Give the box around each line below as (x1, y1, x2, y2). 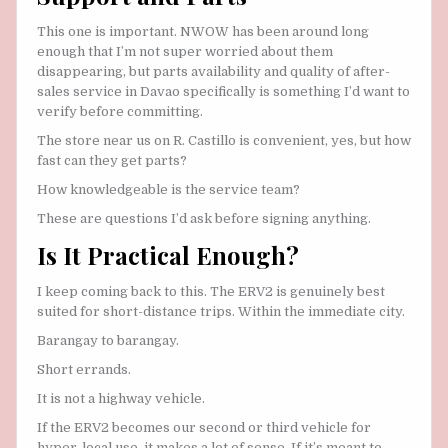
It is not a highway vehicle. (37, 391, 205, 407)
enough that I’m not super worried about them (37, 43, 333, 59)
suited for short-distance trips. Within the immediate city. (37, 303, 405, 319)
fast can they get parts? (37, 152, 187, 168)
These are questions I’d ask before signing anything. (37, 211, 371, 227)
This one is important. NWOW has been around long (37, 23, 369, 39)
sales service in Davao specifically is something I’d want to (37, 83, 410, 99)
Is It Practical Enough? (37, 239, 299, 272)
